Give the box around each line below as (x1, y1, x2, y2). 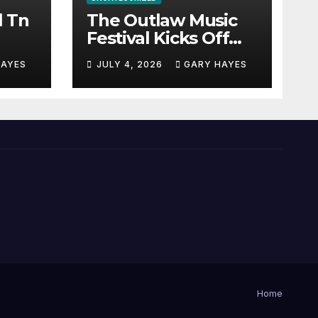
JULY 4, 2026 (97, 58, 165, 70)
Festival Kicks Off (87, 27, 229, 48)
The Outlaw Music (87, 9, 237, 31)
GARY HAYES (184, 58, 247, 70)
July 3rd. (87, 45, 157, 66)
